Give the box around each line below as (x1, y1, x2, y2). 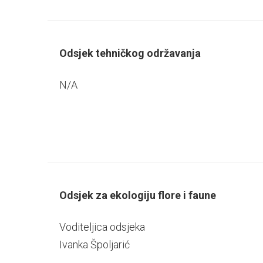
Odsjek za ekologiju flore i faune (59, 189, 216, 202)
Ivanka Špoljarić (59, 238, 130, 251)
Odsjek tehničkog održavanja (59, 47, 201, 60)
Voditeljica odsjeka (59, 220, 145, 233)
